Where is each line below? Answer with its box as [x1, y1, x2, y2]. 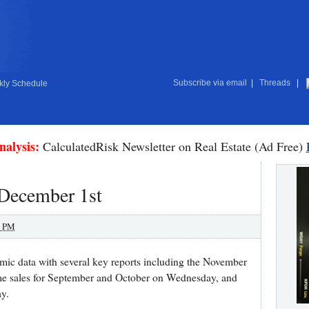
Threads [257, 78, 292, 88]
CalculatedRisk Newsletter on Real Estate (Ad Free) [39, 138, 306, 154]
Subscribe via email [172, 78, 247, 88]
